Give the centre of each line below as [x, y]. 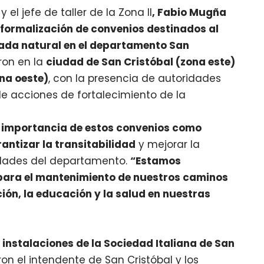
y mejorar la [168, 145]
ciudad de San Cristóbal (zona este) [141, 62]
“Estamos [156, 161]
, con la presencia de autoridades [135, 79]
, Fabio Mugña [189, 13]
